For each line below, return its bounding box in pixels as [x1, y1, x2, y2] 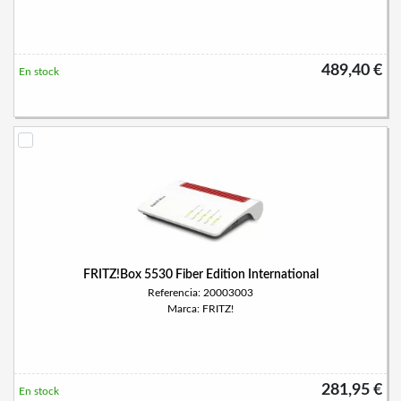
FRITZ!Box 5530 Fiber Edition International [82, 269, 319, 281]
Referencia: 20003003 [148, 287, 253, 298]
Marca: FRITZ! [167, 303, 234, 314]
